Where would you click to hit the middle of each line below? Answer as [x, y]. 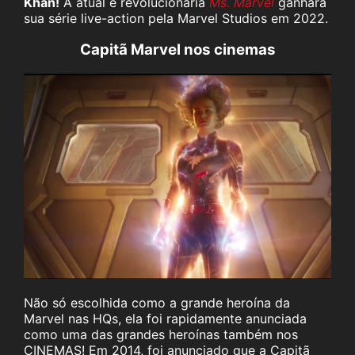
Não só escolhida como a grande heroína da [157, 302]
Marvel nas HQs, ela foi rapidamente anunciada [165, 318]
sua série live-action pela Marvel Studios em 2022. [176, 18]
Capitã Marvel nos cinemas [177, 50]
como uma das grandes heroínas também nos [161, 334]
